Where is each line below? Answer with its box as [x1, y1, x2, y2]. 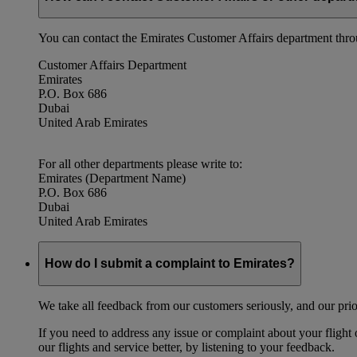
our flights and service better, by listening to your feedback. [38, 339, 335, 354]
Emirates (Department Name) [38, 171, 186, 186]
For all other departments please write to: [38, 157, 242, 171]
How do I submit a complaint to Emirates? [45, 257, 295, 271]
